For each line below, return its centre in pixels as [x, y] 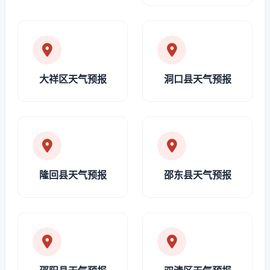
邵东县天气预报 [197, 175]
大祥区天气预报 [73, 79]
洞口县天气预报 [197, 79]
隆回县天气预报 [73, 175]
